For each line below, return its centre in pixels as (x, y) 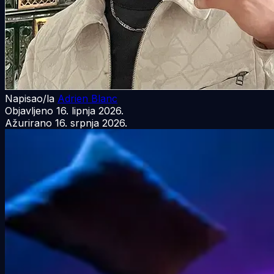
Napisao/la (30, 98)
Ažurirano (28, 123)
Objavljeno (29, 110)
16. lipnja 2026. (90, 110)
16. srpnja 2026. (91, 123)
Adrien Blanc (87, 98)
